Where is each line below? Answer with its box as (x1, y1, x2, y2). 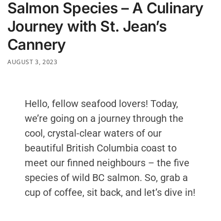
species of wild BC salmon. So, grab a (25, 171, 188, 184)
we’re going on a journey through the (25, 112, 184, 124)
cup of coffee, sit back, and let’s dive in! (25, 186, 195, 198)
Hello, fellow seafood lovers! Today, (25, 97, 178, 110)
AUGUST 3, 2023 (7, 57, 58, 66)
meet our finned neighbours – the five (25, 156, 189, 169)
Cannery (7, 35, 66, 53)
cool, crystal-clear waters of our (25, 127, 162, 139)
